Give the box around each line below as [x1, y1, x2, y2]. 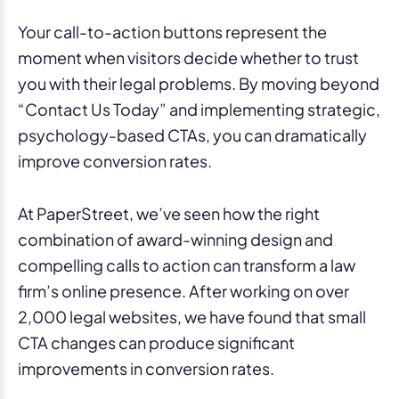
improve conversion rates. [18, 150, 212, 171]
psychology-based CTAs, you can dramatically [18, 124, 367, 145]
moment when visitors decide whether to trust [18, 46, 359, 68]
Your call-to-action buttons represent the [18, 20, 327, 42]
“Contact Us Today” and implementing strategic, [18, 98, 380, 119]
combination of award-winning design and [18, 228, 333, 249]
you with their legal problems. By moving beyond [18, 72, 379, 94]
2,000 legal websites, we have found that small [18, 305, 366, 327]
